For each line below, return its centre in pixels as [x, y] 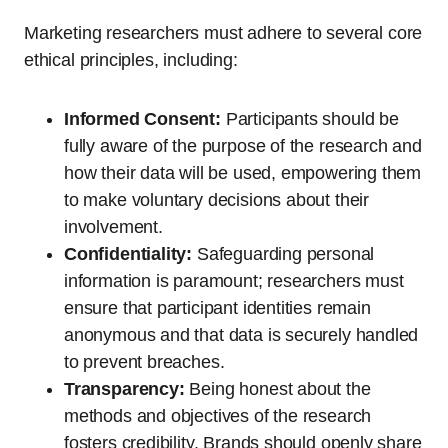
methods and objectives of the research [218, 416]
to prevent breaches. [144, 362]
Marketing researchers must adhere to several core [223, 33]
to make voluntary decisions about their [216, 200]
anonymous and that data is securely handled [241, 335]
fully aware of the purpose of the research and [243, 146]
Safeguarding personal [283, 254]
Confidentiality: [128, 254]
